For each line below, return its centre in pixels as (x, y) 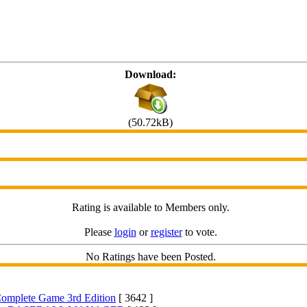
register (166, 232)
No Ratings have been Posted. (150, 257)
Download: (150, 74)
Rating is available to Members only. (150, 207)
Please (99, 232)
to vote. (199, 232)
